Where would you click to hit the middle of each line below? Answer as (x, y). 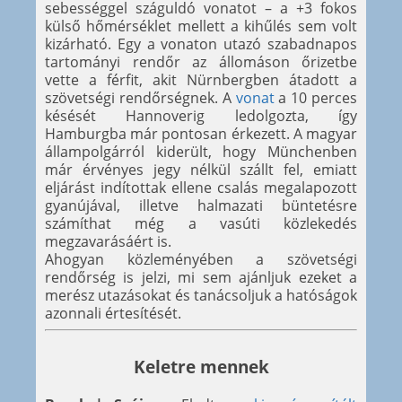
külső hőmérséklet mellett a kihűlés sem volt (201, 26)
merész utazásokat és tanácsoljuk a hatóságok (201, 296)
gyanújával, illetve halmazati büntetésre (201, 206)
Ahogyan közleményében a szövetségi (201, 260)
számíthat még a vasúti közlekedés (201, 224)
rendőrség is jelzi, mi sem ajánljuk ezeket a (201, 278)
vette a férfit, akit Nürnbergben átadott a (201, 80)
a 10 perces (315, 98)
